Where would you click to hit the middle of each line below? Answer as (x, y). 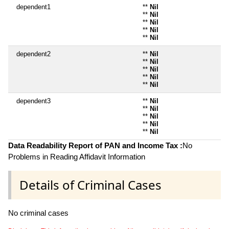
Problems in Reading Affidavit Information (77, 156)
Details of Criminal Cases (90, 185)
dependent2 (33, 54)
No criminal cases (38, 213)
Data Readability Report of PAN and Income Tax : (95, 145)
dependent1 (33, 7)
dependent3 (33, 101)
